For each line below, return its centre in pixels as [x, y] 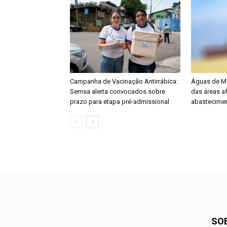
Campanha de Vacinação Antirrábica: [124, 81]
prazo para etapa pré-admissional [120, 102]
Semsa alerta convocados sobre [118, 91]
